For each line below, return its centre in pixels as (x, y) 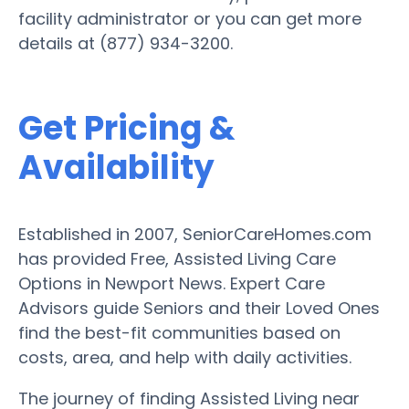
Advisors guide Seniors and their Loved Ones (199, 308)
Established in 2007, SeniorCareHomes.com (195, 234)
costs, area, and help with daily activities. (185, 357)
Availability (116, 167)
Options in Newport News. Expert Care (172, 283)
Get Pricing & (127, 128)
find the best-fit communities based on (179, 332)
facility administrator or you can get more (190, 18)
